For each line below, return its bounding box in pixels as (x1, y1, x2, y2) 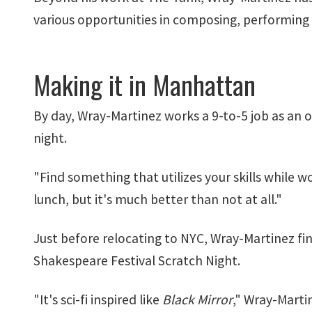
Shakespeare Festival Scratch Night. (33, 252, 240, 269)
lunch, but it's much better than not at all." (33, 191, 282, 208)
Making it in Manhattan (33, 65, 256, 104)
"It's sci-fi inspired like (33, 291, 162, 308)
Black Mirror (162, 291, 233, 308)
